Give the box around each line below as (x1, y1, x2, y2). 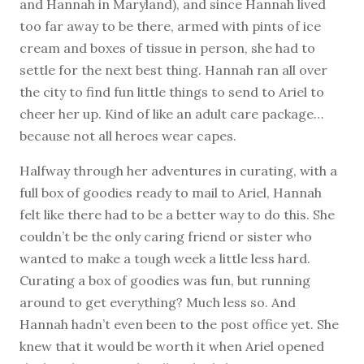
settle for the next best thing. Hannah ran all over (19, 61, 327, 78)
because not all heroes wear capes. (19, 127, 236, 144)
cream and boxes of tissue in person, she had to (19, 39, 315, 56)
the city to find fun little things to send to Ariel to (19, 83, 324, 100)
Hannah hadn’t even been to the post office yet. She (19, 315, 339, 332)
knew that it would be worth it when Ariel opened (19, 337, 324, 354)
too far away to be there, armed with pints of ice (19, 17, 321, 34)
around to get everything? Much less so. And (19, 293, 296, 310)
